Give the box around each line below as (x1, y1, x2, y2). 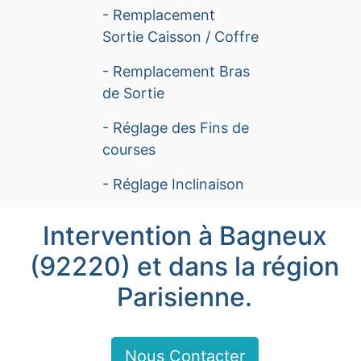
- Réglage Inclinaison (102, 175, 244, 193)
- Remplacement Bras (102, 62, 250, 80)
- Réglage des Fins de (102, 118, 249, 136)
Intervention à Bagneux (42, 219, 327, 251)
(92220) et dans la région (30, 250, 339, 282)
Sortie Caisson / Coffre (102, 27, 259, 45)
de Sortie (102, 84, 164, 102)
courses (102, 140, 156, 158)
